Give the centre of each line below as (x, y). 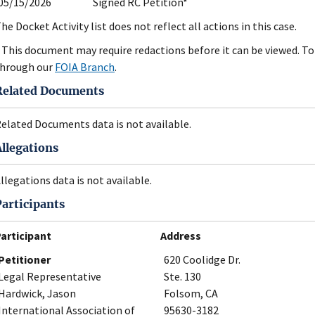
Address (181, 235)
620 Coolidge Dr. (202, 259)
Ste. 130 (182, 276)
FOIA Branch (85, 67)
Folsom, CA (191, 293)
